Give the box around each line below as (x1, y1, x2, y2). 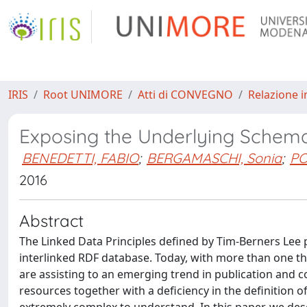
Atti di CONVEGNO (138, 87, 233, 102)
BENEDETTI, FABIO (22, 149, 138, 167)
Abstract (19, 210, 84, 231)
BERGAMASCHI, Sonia (147, 149, 282, 167)
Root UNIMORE (43, 87, 123, 102)
